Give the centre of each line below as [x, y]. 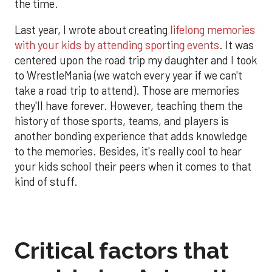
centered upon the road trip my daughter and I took [136, 60]
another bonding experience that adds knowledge [131, 136]
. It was [236, 45]
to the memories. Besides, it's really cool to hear [128, 151]
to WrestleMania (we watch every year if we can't [128, 76]
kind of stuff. [46, 182]
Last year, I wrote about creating [92, 30]
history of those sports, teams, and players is [122, 121]
